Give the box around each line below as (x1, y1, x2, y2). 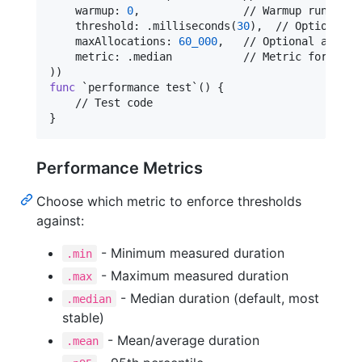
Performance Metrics (36, 158, 203, 178)
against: (36, 212, 84, 229)
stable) (62, 309, 104, 326)
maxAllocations (49, 34, 166, 48)
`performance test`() (75, 80, 217, 94)
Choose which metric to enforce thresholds (36, 192, 301, 209)
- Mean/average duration (103, 331, 259, 348)
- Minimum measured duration (96, 244, 284, 261)
